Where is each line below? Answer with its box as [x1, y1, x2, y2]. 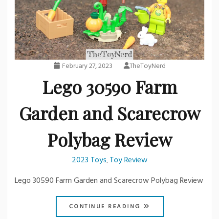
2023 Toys [71, 154, 107, 167]
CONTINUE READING [68, 202, 143, 212]
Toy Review [109, 154, 148, 167]
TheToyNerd [129, 61, 166, 72]
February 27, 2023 [62, 61, 112, 72]
